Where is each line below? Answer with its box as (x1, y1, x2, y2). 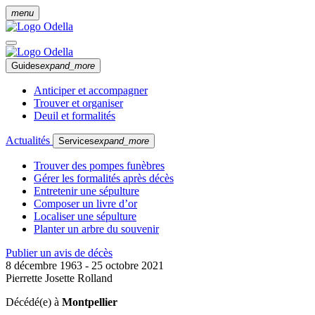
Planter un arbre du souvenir (34, 223, 159, 235)
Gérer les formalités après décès (34, 172, 174, 184)
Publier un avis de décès (6, 247, 112, 259)
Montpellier (62, 296, 117, 308)
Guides (11, 60, 40, 71)
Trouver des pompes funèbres (34, 160, 165, 172)
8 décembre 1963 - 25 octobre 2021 (6, 259, 164, 271)
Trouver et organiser (34, 97, 123, 109)
